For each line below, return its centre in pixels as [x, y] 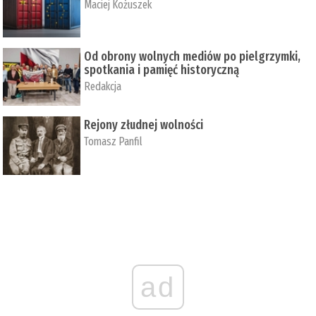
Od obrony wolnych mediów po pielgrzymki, [193, 56]
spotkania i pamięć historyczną [162, 69]
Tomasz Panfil [114, 142]
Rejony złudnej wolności [144, 125]
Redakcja [103, 86]
